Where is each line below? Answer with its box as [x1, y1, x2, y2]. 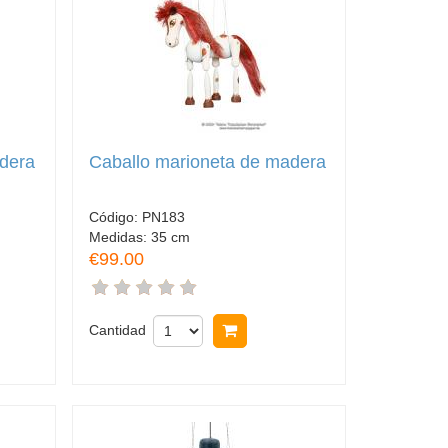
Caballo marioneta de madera [88, 151, 326, 172]
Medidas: [88, 229, 151, 246]
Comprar [249, 322, 312, 340]
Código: [88, 209, 142, 226]
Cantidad [88, 322, 146, 339]
